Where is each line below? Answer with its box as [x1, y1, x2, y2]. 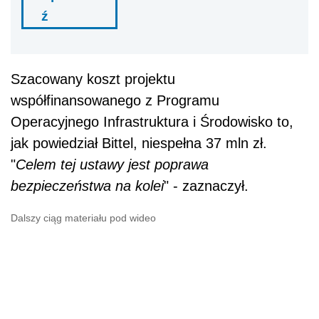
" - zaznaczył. [164, 177, 249, 194]
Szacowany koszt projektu [11, 70, 175, 87]
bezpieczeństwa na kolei [11, 177, 164, 194]
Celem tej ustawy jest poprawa [16, 156, 209, 172]
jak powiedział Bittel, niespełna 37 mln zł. [11, 135, 267, 151]
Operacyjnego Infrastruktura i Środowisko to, [11, 113, 293, 130]
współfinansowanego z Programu [11, 92, 219, 108]
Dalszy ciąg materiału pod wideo [11, 211, 156, 224]
